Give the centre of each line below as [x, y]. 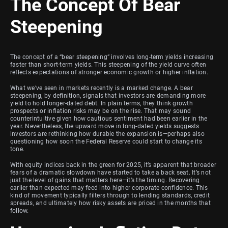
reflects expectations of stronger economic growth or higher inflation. [109, 72]
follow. [20, 210]
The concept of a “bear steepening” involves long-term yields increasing [112, 57]
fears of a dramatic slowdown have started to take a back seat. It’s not [111, 172]
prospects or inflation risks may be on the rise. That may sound [101, 111]
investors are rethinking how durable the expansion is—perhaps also [107, 134]
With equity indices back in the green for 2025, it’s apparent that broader [113, 165]
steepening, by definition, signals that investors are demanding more [108, 95]
